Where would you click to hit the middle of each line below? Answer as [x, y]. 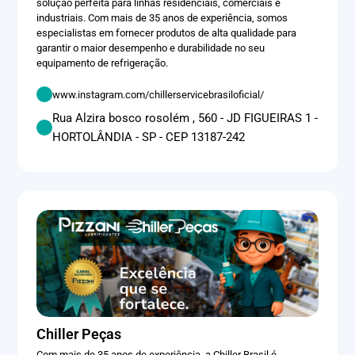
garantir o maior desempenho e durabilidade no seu [151, 48]
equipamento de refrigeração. [103, 63]
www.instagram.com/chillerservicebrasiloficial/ [158, 94]
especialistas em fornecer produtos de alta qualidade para [167, 33]
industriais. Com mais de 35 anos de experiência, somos [162, 18]
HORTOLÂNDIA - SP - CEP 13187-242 [149, 137]
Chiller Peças [79, 334]
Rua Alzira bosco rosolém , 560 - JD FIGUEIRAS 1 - [185, 118]
